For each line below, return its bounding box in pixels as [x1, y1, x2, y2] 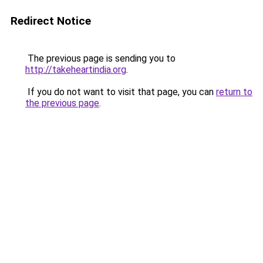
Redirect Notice [11, 14, 91, 28]
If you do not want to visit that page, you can [25, 86, 216, 97]
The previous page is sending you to [25, 53, 176, 64]
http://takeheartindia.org [25, 64, 126, 75]
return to [216, 86, 252, 97]
